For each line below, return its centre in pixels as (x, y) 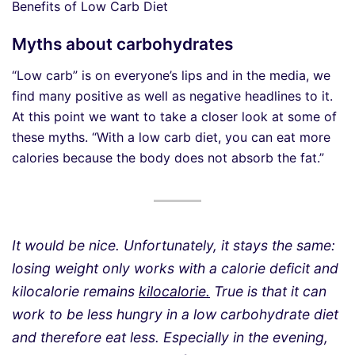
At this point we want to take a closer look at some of (174, 117)
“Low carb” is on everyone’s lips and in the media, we (171, 76)
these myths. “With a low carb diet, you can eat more (171, 137)
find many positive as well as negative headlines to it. (172, 96)
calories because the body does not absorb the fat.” (168, 158)
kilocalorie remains (75, 292)
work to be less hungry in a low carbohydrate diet (175, 315)
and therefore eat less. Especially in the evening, (170, 338)
